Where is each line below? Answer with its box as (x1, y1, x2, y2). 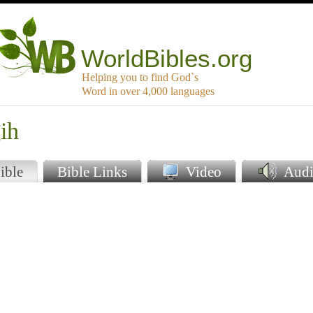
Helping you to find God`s (82, 71, 198, 84)
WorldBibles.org (81, 45, 253, 73)
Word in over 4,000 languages (82, 85, 214, 98)
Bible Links (57, 163, 127, 180)
